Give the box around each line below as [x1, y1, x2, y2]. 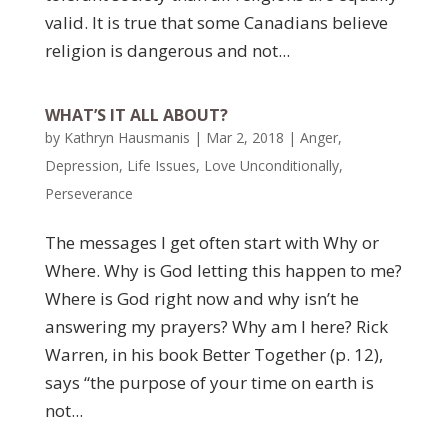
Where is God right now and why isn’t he [44, 287, 359, 310]
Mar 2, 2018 [205, 128, 284, 147]
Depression [44, 156, 119, 175]
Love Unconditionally [203, 156, 339, 175]
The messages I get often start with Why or [44, 231, 379, 254]
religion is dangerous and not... [44, 39, 290, 62]
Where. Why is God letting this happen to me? [44, 259, 402, 282]
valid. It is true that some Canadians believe [44, 11, 388, 34]
